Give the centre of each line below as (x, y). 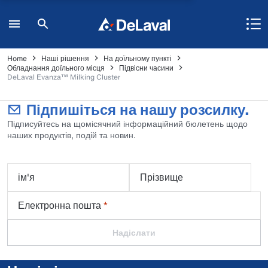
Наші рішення (65, 58)
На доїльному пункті (138, 58)
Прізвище (162, 177)
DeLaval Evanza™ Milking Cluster (64, 77)
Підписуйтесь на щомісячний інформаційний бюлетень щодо (127, 124)
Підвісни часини (146, 68)
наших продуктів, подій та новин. (71, 135)
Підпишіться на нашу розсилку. (138, 109)
